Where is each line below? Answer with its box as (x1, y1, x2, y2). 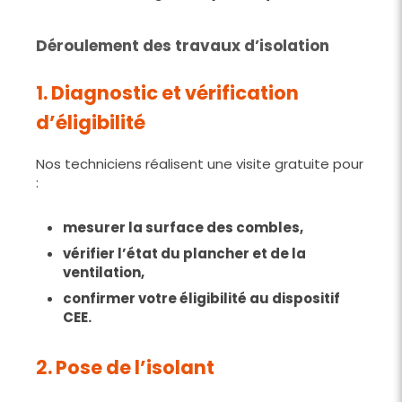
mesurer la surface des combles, (63, 217, 303, 237)
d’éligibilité (36, 109, 145, 135)
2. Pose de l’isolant (36, 354, 214, 380)
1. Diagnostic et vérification (36, 79, 299, 106)
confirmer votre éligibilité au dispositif (63, 288, 340, 308)
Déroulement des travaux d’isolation (36, 34, 329, 57)
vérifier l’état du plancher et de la (63, 243, 306, 263)
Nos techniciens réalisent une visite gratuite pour (36, 153, 363, 173)
